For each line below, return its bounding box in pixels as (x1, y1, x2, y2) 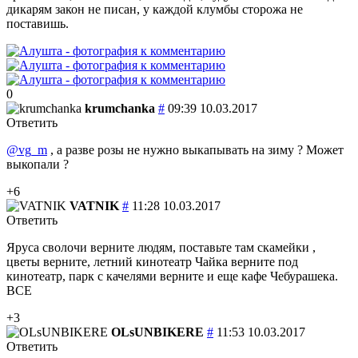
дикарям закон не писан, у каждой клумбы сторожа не (6, 2, 303, 16)
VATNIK (70, 198, 119, 213)
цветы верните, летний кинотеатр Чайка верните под (6, 254, 298, 268)
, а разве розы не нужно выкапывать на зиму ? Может (47, 142, 344, 157)
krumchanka (85, 101, 155, 115)
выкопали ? (6, 157, 69, 171)
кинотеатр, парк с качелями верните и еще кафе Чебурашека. (6, 268, 338, 283)
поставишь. (6, 16, 69, 30)
